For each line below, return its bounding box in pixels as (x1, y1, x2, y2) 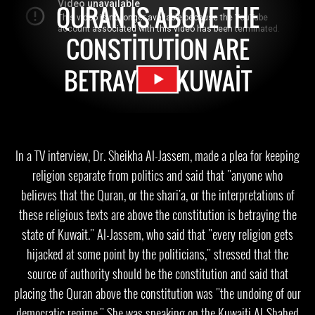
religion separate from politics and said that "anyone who (32, 166, 283, 184)
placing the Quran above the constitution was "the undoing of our (14, 284, 301, 302)
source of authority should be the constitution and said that (27, 264, 288, 283)
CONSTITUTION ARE (65, 30, 250, 67)
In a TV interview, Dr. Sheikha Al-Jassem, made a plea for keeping (15, 146, 300, 165)
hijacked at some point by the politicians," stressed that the (27, 245, 288, 263)
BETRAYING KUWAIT (63, 61, 252, 98)
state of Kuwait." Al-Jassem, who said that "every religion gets (22, 225, 293, 243)
